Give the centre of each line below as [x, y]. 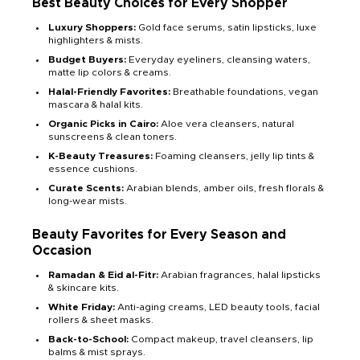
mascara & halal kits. [96, 105]
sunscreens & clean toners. [112, 137]
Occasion [62, 251]
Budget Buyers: [87, 60]
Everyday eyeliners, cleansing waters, [218, 60]
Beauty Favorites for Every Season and [159, 235]
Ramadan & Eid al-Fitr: [103, 275]
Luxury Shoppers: [92, 28]
